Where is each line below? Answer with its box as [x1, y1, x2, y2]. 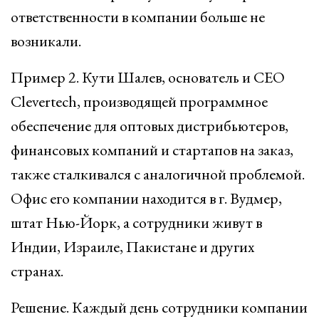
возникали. [11, 31, 81, 51]
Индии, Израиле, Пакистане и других [11, 236, 254, 257]
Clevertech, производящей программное [11, 91, 268, 112]
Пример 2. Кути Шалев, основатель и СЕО [11, 67, 285, 88]
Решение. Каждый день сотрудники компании [11, 297, 308, 318]
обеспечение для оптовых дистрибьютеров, [11, 115, 288, 136]
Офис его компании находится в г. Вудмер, [11, 188, 282, 209]
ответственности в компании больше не [11, 6, 265, 27]
